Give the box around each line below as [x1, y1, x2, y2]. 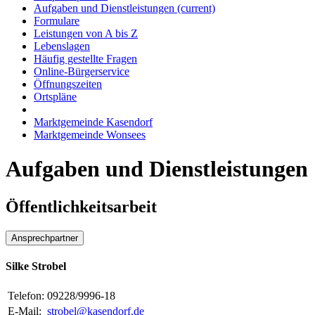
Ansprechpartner [11, 232, 78, 243]
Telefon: [8, 290, 44, 302]
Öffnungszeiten [34, 78, 102, 90]
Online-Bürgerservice [34, 65, 129, 77]
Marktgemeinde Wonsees [34, 129, 146, 141]
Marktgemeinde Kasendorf [34, 116, 153, 128]
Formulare [34, 15, 79, 27]
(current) [177, 2, 215, 14]
